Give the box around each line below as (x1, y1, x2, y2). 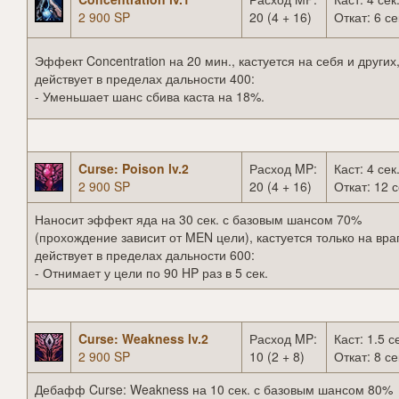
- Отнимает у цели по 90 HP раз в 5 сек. (35, 264, 268, 282)
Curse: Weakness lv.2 (78, 330, 208, 348)
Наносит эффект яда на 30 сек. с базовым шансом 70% (35, 210, 362, 229)
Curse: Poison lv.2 (78, 159, 189, 178)
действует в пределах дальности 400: (35, 69, 255, 88)
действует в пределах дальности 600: (35, 246, 255, 265)
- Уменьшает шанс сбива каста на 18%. (35, 87, 265, 106)
